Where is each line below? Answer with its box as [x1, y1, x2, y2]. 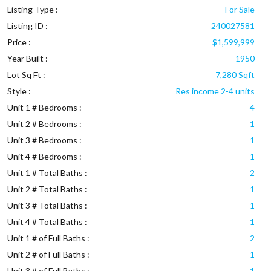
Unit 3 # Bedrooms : [7, 134, 82, 145]
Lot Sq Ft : [7, 69, 45, 80]
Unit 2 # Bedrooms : [7, 118, 82, 129]
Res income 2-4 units [175, 85, 255, 96]
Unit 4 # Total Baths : [7, 216, 87, 227]
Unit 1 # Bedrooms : [7, 102, 82, 113]
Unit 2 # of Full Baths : [7, 249, 90, 260]
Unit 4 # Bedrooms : [7, 151, 82, 162]
